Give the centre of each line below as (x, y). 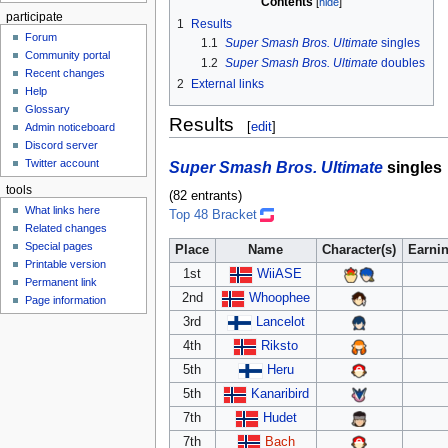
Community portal (68, 55)
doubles (401, 63)
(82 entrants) (205, 196)
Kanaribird (279, 393)
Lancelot (280, 321)
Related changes (66, 228)
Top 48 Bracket (212, 215)
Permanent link (61, 282)
